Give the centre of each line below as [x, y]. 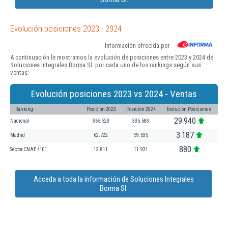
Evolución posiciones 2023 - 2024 [66, 28]
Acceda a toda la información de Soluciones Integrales [113, 179]
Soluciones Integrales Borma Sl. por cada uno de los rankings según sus [106, 65]
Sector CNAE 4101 [29, 149]
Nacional [20, 121]
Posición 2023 [101, 109]
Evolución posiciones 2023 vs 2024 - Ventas [114, 94]
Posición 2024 [141, 109]
